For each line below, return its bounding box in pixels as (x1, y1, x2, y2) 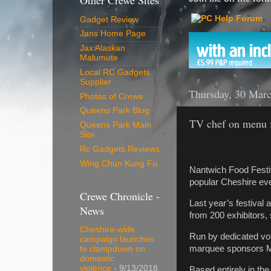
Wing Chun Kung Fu (80, 158, 157, 168)
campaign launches (80, 235, 154, 244)
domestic (80, 254, 114, 264)
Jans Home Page (80, 29, 146, 39)
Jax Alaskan (80, 44, 125, 53)
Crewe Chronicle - (80, 189, 160, 203)
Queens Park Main (80, 120, 151, 130)
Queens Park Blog (80, 106, 149, 116)
